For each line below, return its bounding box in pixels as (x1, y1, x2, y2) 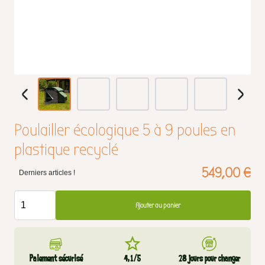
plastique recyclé (14, 140, 118, 159)
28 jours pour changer (177, 254, 240, 263)
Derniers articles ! (19, 169, 75, 177)
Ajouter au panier (135, 201, 180, 209)
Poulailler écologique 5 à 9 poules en (14, 121, 236, 140)
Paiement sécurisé (29, 254, 83, 263)
